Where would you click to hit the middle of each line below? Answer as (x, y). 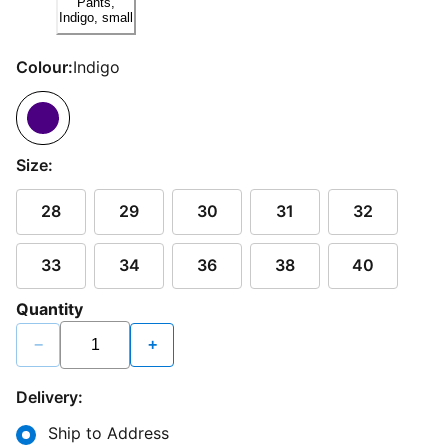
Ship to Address (108, 432)
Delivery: (49, 396)
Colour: (44, 66)
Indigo (96, 66)
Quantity (49, 308)
